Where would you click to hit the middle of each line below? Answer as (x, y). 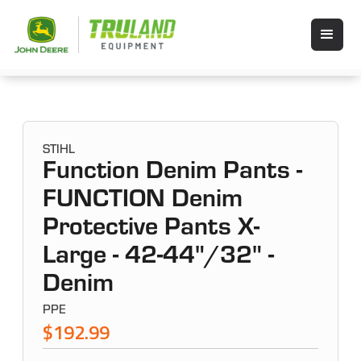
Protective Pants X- (151, 230)
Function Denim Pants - (173, 174)
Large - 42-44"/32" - (159, 258)
